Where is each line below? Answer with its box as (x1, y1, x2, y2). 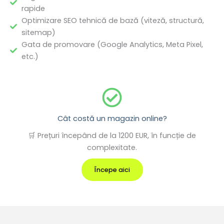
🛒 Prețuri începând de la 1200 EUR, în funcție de (28, 130, 196, 141)
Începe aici (94, 165, 130, 174)
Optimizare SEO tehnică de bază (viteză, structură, (21, 15, 204, 26)
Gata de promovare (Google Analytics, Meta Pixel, (21, 39, 203, 50)
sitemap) (21, 27, 55, 38)
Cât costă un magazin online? (57, 113, 167, 124)
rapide (21, 3, 45, 14)
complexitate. (87, 142, 137, 153)
